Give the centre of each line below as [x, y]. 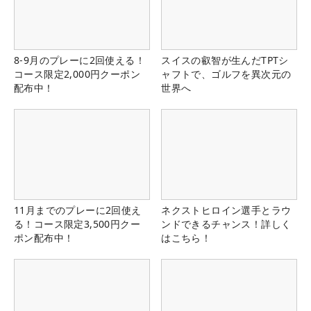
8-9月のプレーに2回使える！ [79, 60]
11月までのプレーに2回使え [78, 210]
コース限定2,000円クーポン [77, 74]
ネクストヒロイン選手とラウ [226, 210]
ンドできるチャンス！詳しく [226, 224]
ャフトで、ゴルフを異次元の [226, 74]
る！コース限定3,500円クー [77, 224]
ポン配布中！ [44, 238]
